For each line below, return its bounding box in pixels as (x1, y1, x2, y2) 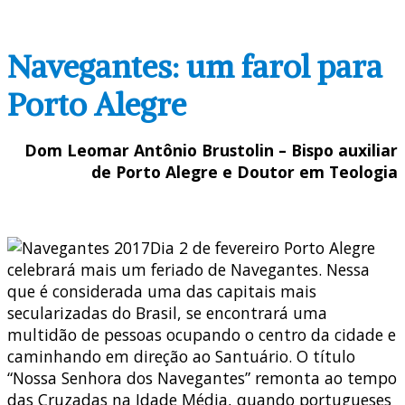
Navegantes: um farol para (7, 45, 382, 87)
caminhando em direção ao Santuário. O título (7, 344, 355, 367)
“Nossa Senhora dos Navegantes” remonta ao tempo (7, 366, 397, 389)
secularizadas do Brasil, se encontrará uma (7, 301, 327, 324)
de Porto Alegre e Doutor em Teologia (91, 161, 398, 184)
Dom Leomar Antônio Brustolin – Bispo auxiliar (24, 139, 398, 162)
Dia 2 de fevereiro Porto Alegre (150, 236, 375, 259)
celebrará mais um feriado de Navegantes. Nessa (7, 258, 370, 280)
